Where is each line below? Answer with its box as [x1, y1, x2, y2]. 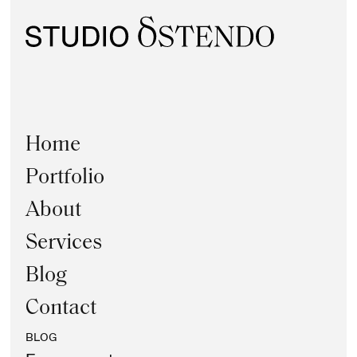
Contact [25, 298, 96, 320]
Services [25, 233, 102, 255]
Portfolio [25, 167, 104, 190]
